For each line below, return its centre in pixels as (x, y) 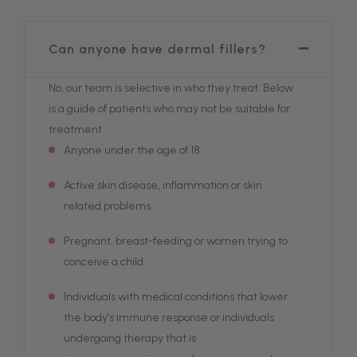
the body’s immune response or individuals (169, 318)
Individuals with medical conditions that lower (176, 297)
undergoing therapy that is (130, 338)
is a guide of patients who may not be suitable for (169, 109)
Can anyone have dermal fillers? (157, 49)
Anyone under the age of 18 (132, 150)
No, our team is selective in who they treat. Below (171, 88)
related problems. (110, 206)
